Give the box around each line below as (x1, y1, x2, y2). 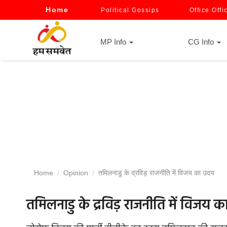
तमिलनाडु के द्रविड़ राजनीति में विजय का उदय (96, 169, 214, 177)
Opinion (63, 169, 88, 177)
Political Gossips (101, 7, 160, 14)
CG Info (188, 37, 216, 46)
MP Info (100, 37, 128, 46)
